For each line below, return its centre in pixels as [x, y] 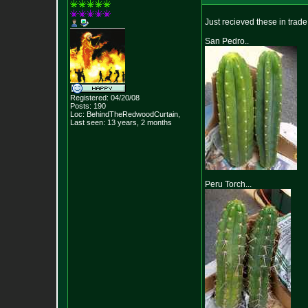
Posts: [81, 106]
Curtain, [167, 114]
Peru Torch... [228, 184]
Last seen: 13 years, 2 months [121, 122]
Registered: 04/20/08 [105, 98]
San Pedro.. [227, 41]
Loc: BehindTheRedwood [112, 114]
